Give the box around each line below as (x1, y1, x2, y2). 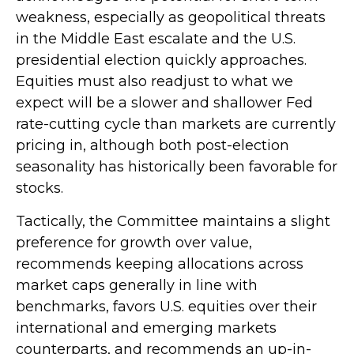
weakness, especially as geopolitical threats (16, 8, 326, 26)
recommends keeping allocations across (16, 254, 303, 273)
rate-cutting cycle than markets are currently (16, 115, 336, 133)
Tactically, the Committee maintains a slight (16, 212, 330, 230)
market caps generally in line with (16, 276, 258, 294)
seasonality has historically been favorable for (16, 157, 337, 175)
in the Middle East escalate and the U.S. (16, 29, 296, 47)
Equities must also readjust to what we (16, 72, 293, 90)
